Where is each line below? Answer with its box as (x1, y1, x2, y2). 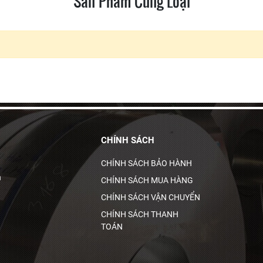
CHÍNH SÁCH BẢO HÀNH (100, 159, 192, 168)
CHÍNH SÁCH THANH (100, 210, 178, 220)
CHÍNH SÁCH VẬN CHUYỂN (100, 193, 200, 203)
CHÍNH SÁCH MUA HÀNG (100, 176, 193, 186)
